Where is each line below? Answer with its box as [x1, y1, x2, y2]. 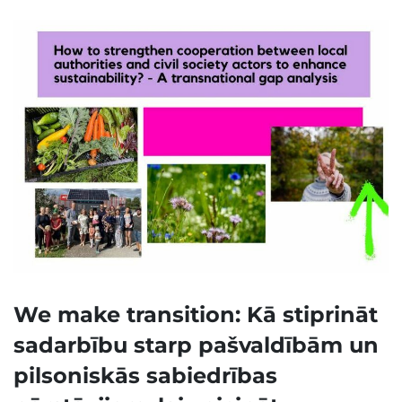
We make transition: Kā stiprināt [13, 301, 378, 328]
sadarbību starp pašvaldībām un [13, 331, 379, 358]
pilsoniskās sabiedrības [13, 362, 277, 389]
